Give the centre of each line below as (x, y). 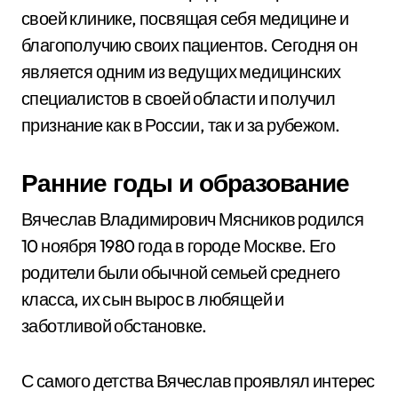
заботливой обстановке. (114, 326)
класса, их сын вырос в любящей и (153, 299)
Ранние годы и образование (185, 183)
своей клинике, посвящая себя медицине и (185, 18)
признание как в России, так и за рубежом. (181, 125)
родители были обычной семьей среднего (181, 272)
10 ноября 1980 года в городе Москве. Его (178, 246)
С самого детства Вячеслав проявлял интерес (198, 381)
